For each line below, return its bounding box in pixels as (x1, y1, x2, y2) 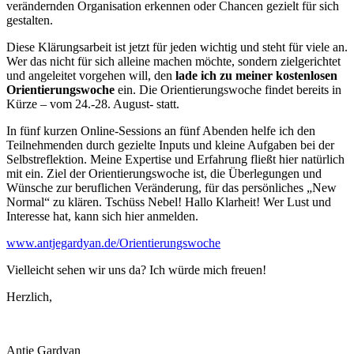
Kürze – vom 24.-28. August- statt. (6, 96, 183, 111)
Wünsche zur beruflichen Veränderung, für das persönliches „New (6, 180, 337, 194)
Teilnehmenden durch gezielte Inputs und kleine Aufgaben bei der (6, 137, 334, 152)
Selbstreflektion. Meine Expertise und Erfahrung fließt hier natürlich (6, 152, 345, 166)
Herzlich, (6, 289, 52, 303)
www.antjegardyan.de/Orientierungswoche (6, 235, 220, 250)
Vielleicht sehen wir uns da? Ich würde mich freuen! (6, 262, 266, 277)
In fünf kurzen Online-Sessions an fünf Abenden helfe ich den (6, 123, 315, 137)
